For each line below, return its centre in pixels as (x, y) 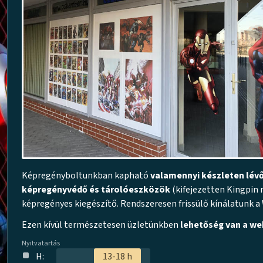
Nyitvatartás (41, 244)
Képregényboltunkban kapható (86, 176)
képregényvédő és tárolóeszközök (96, 190)
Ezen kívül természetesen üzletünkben (101, 225)
